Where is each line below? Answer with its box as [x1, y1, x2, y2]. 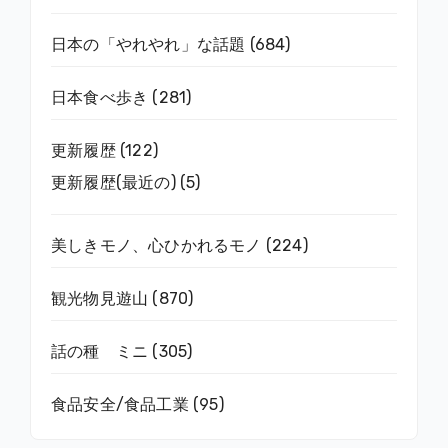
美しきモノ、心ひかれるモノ [51, 236, 262, 256]
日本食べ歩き [51, 88, 149, 108]
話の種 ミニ [51, 342, 149, 362]
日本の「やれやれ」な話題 [51, 35, 246, 55]
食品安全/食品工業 [51, 395, 189, 415]
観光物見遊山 [51, 289, 149, 309]
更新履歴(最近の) [51, 173, 176, 193]
